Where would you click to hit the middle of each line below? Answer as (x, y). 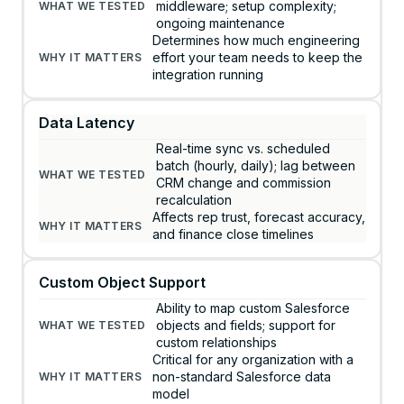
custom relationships (217, 343)
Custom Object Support (122, 283)
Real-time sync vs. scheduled (243, 149)
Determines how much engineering (257, 41)
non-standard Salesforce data (242, 377)
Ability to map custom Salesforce (253, 308)
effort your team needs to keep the (258, 58)
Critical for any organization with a (253, 360)
